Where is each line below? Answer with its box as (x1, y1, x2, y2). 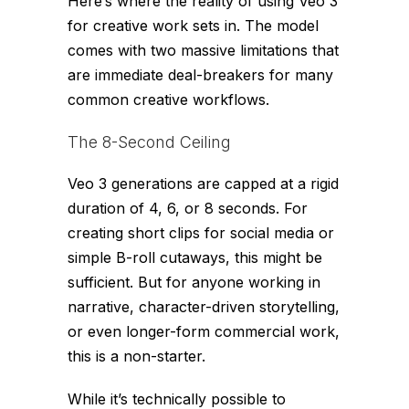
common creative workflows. (68, 89, 269, 109)
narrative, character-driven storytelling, (68, 297, 340, 316)
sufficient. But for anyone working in (68, 272, 320, 291)
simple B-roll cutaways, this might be (68, 247, 322, 267)
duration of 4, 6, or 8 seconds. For (68, 198, 308, 217)
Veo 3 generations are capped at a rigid (68, 173, 339, 193)
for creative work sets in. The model (68, 16, 319, 35)
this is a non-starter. (68, 346, 205, 365)
